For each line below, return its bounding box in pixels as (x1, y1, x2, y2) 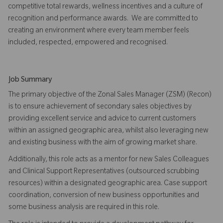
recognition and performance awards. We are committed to (8, 15, 198, 23)
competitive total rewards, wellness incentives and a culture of (8, 3, 203, 11)
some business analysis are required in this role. (8, 204, 159, 212)
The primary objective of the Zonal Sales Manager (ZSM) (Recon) (8, 91, 212, 100)
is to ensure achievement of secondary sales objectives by (8, 103, 192, 111)
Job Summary (8, 76, 52, 85)
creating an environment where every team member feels (8, 27, 189, 35)
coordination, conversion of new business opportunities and (8, 192, 199, 200)
